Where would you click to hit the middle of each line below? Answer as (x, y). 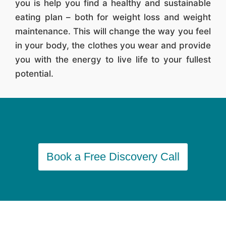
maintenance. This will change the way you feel (113, 31)
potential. (34, 73)
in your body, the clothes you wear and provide (113, 45)
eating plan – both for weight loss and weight (113, 17)
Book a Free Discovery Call (113, 157)
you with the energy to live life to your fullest (113, 59)
